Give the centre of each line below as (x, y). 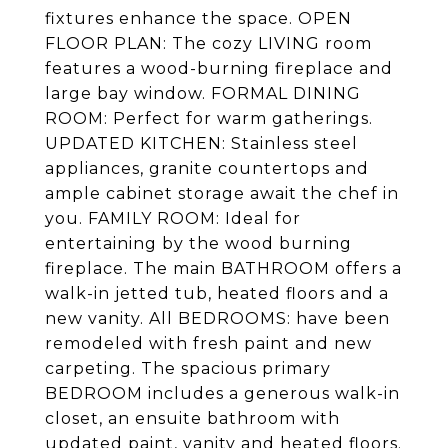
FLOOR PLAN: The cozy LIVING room (208, 43)
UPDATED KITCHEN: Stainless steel (201, 143)
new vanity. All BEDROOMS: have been (217, 318)
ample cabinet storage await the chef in (222, 193)
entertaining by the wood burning (198, 243)
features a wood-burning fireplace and (219, 68)
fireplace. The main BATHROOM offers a (223, 268)
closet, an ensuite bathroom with (192, 418)
